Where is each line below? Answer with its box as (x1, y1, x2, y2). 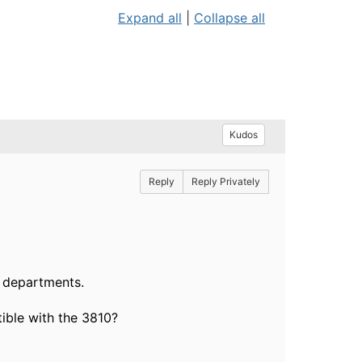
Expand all (118, 10, 182, 26)
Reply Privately (191, 175, 260, 187)
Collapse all (194, 10, 265, 26)
